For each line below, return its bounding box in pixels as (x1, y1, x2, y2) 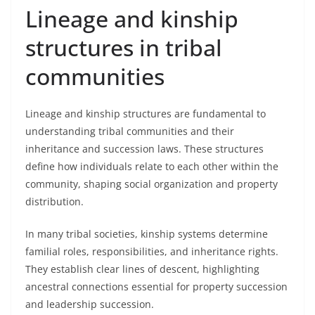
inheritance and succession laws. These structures (25, 142, 264, 155)
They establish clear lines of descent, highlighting (25, 262, 259, 276)
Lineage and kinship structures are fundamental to (25, 107, 266, 120)
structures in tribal (25, 32, 222, 63)
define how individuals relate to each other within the (25, 160, 278, 173)
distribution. (25, 195, 84, 208)
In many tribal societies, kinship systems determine (25, 227, 268, 240)
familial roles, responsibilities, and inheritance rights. (25, 245, 278, 258)
